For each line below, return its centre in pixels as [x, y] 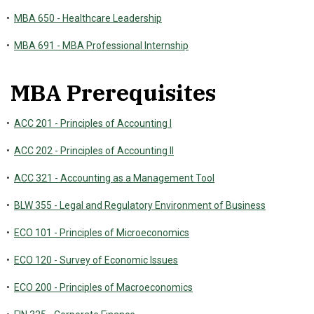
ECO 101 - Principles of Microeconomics [102, 233]
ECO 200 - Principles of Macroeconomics [103, 287]
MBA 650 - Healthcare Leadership [88, 18]
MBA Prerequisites [113, 93]
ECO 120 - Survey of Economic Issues [96, 260]
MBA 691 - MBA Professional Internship [101, 46]
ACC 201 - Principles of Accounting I [93, 123]
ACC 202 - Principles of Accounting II [94, 151]
